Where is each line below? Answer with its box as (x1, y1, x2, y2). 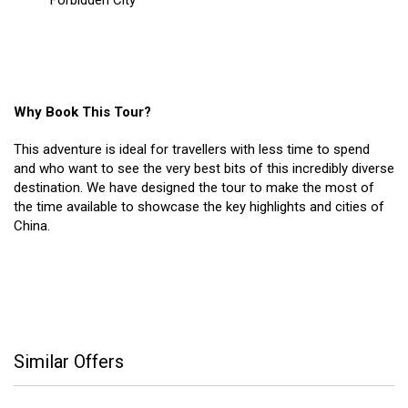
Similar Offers (14, 351, 124, 373)
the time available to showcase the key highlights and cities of (14, 199, 384, 216)
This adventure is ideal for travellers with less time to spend (14, 141, 370, 158)
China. (14, 218, 50, 235)
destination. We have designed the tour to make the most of (14, 179, 374, 197)
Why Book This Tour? (14, 104, 151, 121)
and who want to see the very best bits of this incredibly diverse (14, 160, 394, 178)
